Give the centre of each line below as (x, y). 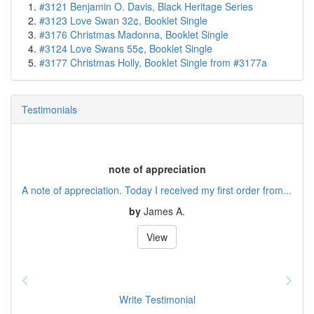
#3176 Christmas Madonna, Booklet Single (134, 35)
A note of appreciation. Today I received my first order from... (157, 190)
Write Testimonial (157, 300)
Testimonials (49, 110)
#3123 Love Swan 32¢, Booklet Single (123, 21)
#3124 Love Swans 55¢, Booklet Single (126, 49)
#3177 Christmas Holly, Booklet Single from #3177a (153, 63)
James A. (164, 211)
